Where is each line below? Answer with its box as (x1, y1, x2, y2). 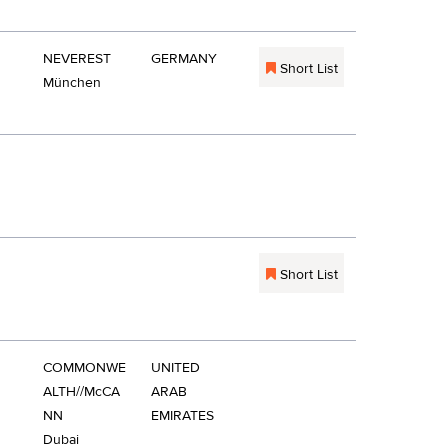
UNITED (151, 359, 200, 377)
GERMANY (151, 50, 217, 68)
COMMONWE (43, 359, 126, 377)
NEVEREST (43, 50, 111, 68)
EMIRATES (151, 407, 214, 425)
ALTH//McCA (43, 383, 120, 401)
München (43, 74, 101, 92)
